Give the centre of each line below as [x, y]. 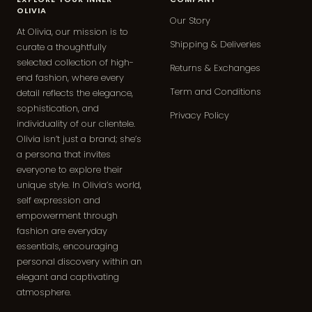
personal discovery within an [79, 262]
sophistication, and [58, 109]
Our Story [190, 21]
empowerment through [67, 216]
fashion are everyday [62, 231]
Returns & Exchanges [215, 68]
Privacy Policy [200, 116]
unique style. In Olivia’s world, [79, 185]
